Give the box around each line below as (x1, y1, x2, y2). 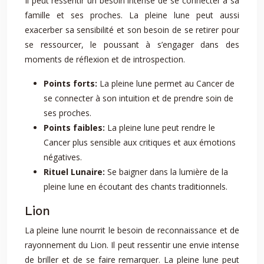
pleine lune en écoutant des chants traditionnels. (44, 181, 227, 192)
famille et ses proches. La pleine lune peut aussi (25, 9, 239, 21)
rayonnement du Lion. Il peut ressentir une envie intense (25, 239, 239, 250)
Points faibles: (44, 122, 107, 133)
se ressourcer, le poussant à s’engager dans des (25, 39, 239, 50)
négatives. (44, 151, 82, 163)
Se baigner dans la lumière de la (107, 166, 228, 177)
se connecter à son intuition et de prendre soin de (44, 93, 233, 104)
